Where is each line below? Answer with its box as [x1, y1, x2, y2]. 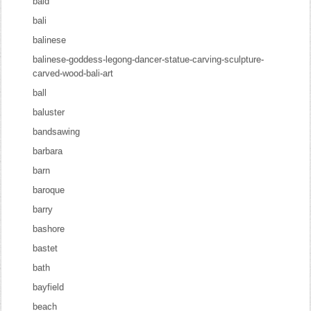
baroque [33, 185, 65, 195]
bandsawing [33, 126, 81, 137]
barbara [33, 146, 63, 156]
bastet [33, 243, 58, 253]
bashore [33, 224, 65, 234]
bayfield [33, 282, 65, 292]
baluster [33, 107, 65, 117]
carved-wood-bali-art [33, 68, 114, 78]
